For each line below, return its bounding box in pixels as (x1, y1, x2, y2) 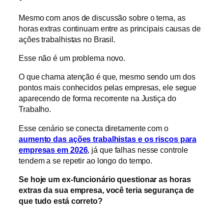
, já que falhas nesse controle (87, 145, 188, 154)
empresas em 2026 (19, 145, 88, 154)
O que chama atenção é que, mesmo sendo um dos (19, 72, 195, 82)
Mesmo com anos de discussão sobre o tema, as (19, 13, 186, 22)
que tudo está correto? (19, 196, 103, 205)
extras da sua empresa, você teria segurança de (19, 185, 194, 194)
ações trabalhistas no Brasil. (19, 34, 116, 44)
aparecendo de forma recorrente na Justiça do (19, 94, 176, 103)
